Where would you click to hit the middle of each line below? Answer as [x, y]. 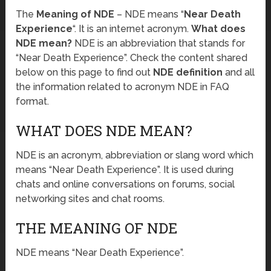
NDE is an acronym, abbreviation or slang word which [135, 155]
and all [239, 73]
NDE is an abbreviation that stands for [159, 44]
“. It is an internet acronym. [132, 29]
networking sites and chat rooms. [90, 199]
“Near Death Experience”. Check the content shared [132, 58]
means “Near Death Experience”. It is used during [125, 170]
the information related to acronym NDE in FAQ [123, 87]
